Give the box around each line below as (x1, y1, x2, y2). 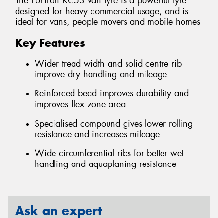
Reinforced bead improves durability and (35, 88, 189, 100)
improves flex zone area (35, 98, 126, 110)
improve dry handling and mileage (35, 68, 167, 80)
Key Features (15, 36, 85, 50)
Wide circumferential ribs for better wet (35, 147, 183, 160)
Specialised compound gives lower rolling (35, 117, 193, 129)
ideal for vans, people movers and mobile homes (15, 16, 200, 28)
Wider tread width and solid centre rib (35, 57, 182, 70)
